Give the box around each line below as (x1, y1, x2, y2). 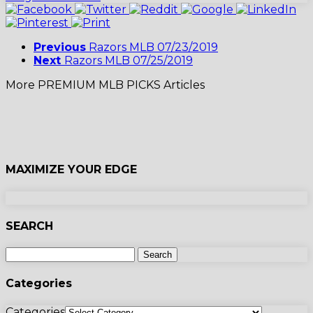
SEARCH (6, 219, 53, 233)
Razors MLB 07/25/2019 (64, 54, 193, 68)
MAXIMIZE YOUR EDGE (6, 163, 137, 177)
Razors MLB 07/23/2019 (89, 41, 218, 54)
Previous (34, 41, 86, 54)
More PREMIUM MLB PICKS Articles (6, 78, 205, 92)
